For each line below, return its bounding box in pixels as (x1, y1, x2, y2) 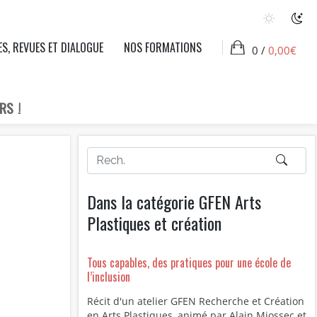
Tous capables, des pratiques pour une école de (86, 254, 291, 272)
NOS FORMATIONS (123, 39, 202, 57)
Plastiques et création (86, 210, 221, 236)
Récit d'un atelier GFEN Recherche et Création (86, 294, 304, 309)
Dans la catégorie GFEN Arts (86, 189, 261, 214)
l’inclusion (86, 268, 130, 286)
